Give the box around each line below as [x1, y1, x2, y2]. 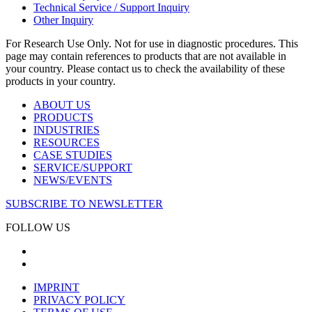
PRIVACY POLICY [33, 293, 125, 306]
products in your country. [6, 75, 116, 87]
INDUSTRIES [33, 123, 100, 136]
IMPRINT [33, 281, 79, 293]
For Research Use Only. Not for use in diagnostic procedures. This [6, 37, 298, 49]
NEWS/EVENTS [33, 173, 112, 186]
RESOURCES [33, 136, 100, 148]
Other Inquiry [33, 13, 93, 26]
